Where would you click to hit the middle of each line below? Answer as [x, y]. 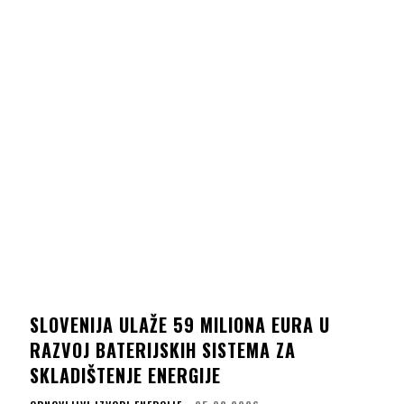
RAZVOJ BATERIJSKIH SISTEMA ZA [163, 349]
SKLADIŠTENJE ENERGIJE [126, 375]
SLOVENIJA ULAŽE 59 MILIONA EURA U [180, 324]
